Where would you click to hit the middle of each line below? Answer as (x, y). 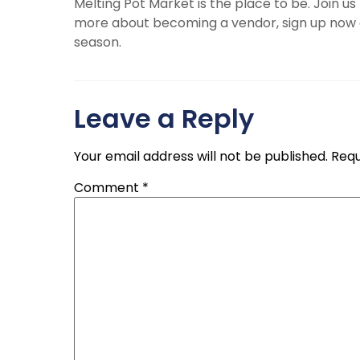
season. (98, 43)
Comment (108, 187)
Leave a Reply (164, 118)
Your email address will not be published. (201, 156)
